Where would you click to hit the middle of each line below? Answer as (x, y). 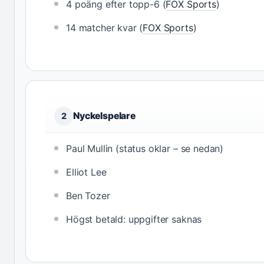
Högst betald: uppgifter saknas (134, 220)
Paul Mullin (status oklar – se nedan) (145, 149)
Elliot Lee (86, 172)
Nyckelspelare (104, 116)
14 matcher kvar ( (105, 28)
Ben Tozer (88, 196)
